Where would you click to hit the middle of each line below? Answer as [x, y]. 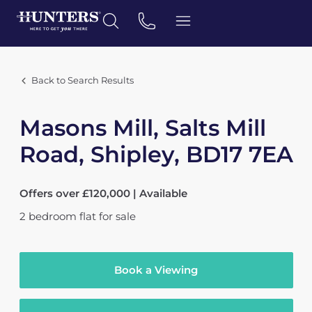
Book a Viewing [156, 270]
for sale [117, 216]
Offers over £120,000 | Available [103, 193]
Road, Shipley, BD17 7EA [156, 154]
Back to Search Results [82, 80]
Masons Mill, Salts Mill [142, 128]
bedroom [52, 216]
